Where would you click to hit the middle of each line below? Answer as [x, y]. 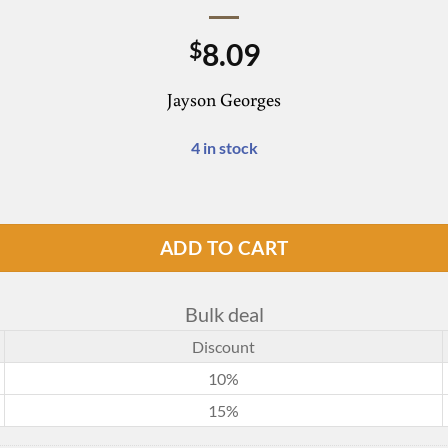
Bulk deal [224, 314]
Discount [223, 347]
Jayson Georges [224, 98]
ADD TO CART [224, 248]
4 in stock [224, 147]
